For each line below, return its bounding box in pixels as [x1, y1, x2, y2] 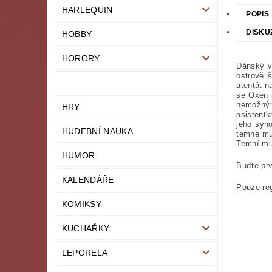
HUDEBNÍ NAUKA [61, 126, 133, 137]
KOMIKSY [61, 199, 102, 209]
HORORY [61, 53, 100, 64]
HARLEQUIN [61, 5, 113, 15]
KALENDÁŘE [61, 175, 114, 185]
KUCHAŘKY [61, 223, 110, 234]
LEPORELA [61, 248, 108, 258]
